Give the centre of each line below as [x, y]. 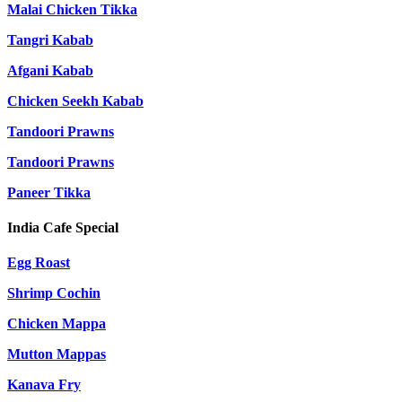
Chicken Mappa [57, 324]
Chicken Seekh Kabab [75, 100]
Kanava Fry [44, 385]
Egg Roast [39, 263]
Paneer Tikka [49, 192]
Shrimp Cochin [54, 293]
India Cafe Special [63, 228]
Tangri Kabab [50, 39]
